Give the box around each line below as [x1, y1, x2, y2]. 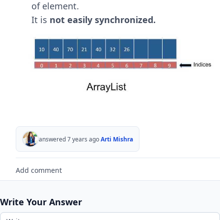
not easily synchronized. [50, 13, 156, 26]
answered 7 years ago [39, 135, 99, 143]
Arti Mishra [101, 135, 133, 143]
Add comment [16, 165, 62, 175]
